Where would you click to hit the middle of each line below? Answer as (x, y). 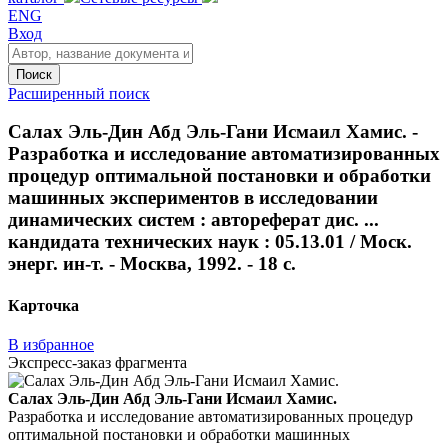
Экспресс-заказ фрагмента (97, 362)
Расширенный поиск (79, 93)
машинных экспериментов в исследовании (193, 198)
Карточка (43, 305)
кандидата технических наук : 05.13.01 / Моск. (210, 242)
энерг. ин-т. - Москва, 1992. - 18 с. (152, 264)
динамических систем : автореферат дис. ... (193, 220)
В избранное (51, 344)
